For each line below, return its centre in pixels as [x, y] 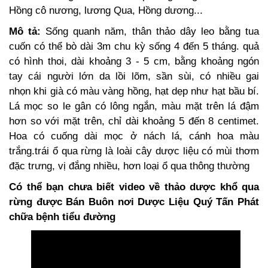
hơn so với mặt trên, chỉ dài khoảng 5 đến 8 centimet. [134, 121]
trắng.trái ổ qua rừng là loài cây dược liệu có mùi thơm [134, 151]
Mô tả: [25, 32]
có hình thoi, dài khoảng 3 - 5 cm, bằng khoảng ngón [134, 62]
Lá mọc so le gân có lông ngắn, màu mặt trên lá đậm [134, 106]
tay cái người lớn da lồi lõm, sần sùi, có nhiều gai [134, 77]
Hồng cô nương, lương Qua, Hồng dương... [106, 11]
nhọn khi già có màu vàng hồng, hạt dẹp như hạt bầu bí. [134, 92]
